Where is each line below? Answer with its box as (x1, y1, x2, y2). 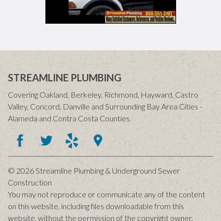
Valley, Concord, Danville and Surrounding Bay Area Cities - (8, 101, 202, 111)
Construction (8, 177, 52, 187)
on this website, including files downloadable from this (8, 201, 184, 211)
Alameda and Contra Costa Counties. (8, 113, 131, 123)
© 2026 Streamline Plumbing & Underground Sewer (8, 165, 180, 175)
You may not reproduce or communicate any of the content (8, 189, 205, 199)
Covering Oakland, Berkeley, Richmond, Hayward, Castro (8, 89, 198, 99)
